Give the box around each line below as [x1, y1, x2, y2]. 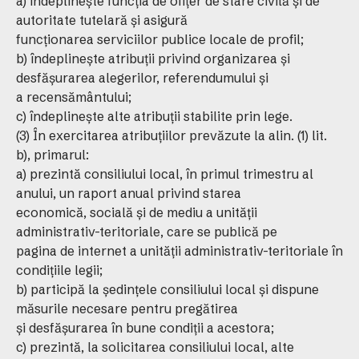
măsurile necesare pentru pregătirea [16, 301, 238, 317]
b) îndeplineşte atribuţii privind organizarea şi [16, 50, 290, 67]
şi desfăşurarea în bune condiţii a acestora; [16, 320, 274, 336]
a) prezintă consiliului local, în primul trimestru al [16, 166, 313, 182]
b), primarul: [16, 147, 89, 163]
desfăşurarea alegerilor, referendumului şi [16, 70, 268, 86]
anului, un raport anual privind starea [16, 185, 241, 201]
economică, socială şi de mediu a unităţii [16, 204, 257, 220]
